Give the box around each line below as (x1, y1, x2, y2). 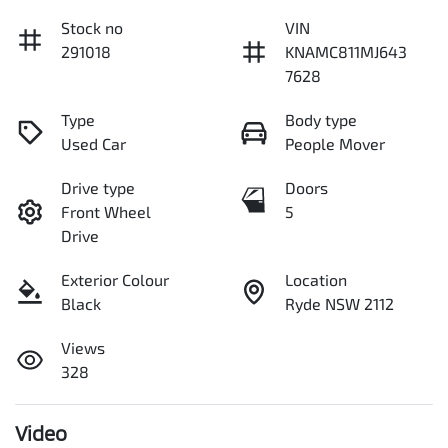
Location (285, 270, 347, 290)
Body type (285, 110, 357, 130)
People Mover (285, 134, 385, 154)
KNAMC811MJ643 (285, 42, 407, 62)
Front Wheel (61, 202, 151, 222)
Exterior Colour (61, 270, 169, 290)
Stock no (61, 18, 123, 38)
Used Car (61, 134, 126, 154)
